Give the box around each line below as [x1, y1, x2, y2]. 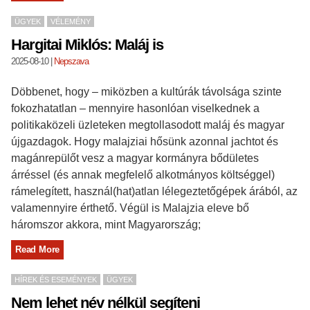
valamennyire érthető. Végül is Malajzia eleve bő [11, 201, 249, 214]
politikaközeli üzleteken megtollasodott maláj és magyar [11, 118, 284, 131]
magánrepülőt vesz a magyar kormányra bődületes [11, 152, 259, 164]
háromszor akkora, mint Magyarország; [11, 218, 201, 230]
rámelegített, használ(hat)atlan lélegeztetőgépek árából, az [11, 185, 298, 197]
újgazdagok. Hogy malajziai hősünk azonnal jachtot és [11, 135, 278, 147]
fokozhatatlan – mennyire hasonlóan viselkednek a [11, 102, 259, 114]
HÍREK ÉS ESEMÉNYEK [15, 275, 97, 284]
